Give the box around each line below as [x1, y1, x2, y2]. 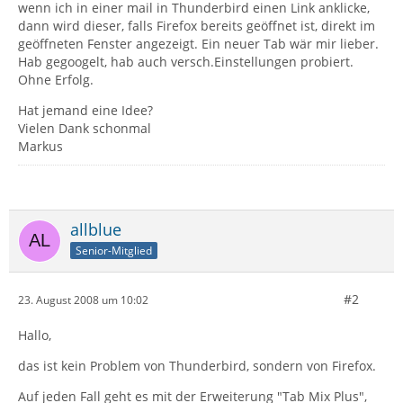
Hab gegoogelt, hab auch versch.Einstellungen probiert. [18, 53, 354, 70]
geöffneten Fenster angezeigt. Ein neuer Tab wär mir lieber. [18, 35, 379, 52]
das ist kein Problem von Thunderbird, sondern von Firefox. [18, 357, 376, 374]
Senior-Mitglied [76, 242, 152, 258]
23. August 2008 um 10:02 [18, 291, 148, 308]
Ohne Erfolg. [18, 71, 94, 88]
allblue [70, 219, 121, 240]
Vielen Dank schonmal [18, 120, 151, 137]
